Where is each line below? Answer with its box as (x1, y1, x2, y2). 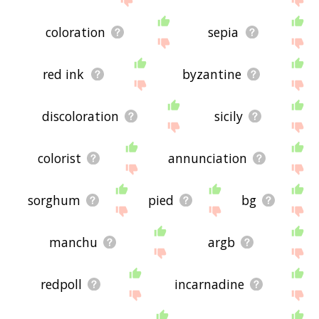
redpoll (40, 276, 82, 293)
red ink (43, 66, 85, 83)
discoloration (41, 108, 119, 125)
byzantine (182, 66, 241, 83)
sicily (214, 108, 243, 125)
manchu (49, 234, 98, 251)
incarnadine (174, 276, 244, 293)
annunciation (167, 150, 247, 167)
